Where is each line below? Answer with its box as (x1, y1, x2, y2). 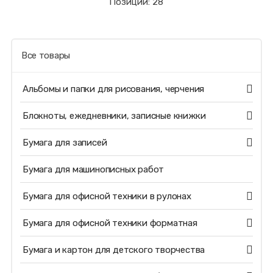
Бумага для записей (22, 137, 107, 148)
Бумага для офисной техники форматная (22, 218, 197, 229)
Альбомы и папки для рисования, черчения (22, 83, 205, 94)
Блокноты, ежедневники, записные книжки (22, 110, 206, 121)
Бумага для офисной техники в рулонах (22, 191, 191, 202)
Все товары (21, 50, 70, 61)
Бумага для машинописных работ (22, 164, 165, 175)
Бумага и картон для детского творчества (22, 244, 205, 255)
